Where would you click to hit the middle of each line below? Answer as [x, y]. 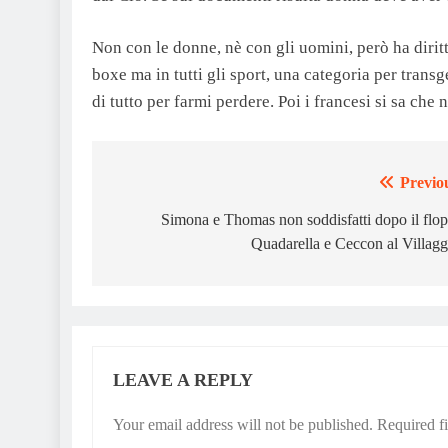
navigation [165, 223]
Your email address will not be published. [243, 424]
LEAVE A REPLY [183, 379]
